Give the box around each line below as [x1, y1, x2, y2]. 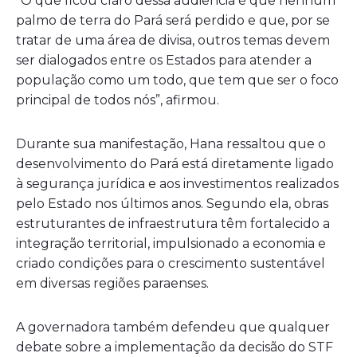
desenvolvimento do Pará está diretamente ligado [16, 155, 334, 171]
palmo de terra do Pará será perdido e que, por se [16, 12, 330, 28]
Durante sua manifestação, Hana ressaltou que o [16, 135, 326, 151]
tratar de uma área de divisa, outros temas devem [16, 32, 330, 48]
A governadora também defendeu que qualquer [16, 319, 330, 335]
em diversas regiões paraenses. [16, 275, 209, 291]
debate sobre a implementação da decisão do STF [16, 339, 333, 355]
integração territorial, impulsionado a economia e [16, 235, 326, 251]
